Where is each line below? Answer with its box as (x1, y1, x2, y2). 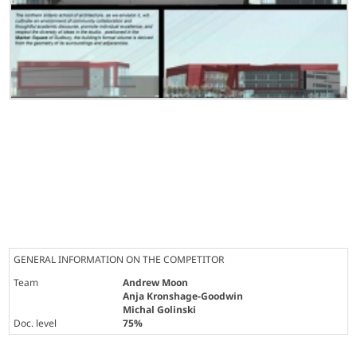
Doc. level (14, 316, 57, 331)
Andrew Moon (123, 276, 189, 290)
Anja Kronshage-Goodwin (123, 289, 244, 304)
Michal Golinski (123, 303, 197, 317)
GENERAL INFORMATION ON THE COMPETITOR (14, 253, 225, 267)
